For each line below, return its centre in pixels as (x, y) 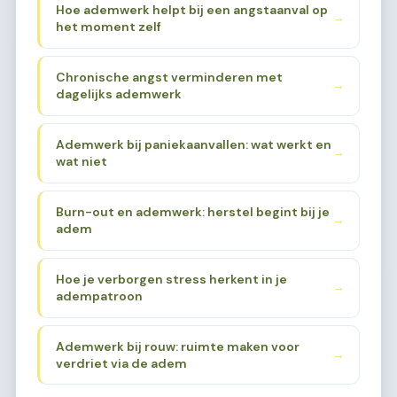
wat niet (81, 161)
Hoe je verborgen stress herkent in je (171, 279)
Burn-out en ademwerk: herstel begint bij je (192, 211)
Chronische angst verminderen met (169, 77)
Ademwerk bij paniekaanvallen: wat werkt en (193, 144)
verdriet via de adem (121, 363)
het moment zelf (108, 26)
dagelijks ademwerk (118, 93)
